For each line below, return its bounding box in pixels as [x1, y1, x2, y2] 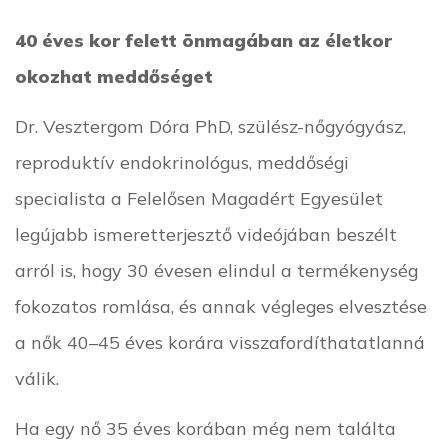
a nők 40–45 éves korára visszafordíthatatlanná [15, 330, 425, 353]
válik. [15, 366, 74, 389]
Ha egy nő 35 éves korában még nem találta [15, 416, 396, 439]
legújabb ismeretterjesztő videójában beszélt [15, 222, 397, 245]
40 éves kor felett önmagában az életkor [15, 28, 392, 51]
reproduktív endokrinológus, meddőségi [15, 150, 349, 173]
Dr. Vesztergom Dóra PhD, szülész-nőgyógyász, [15, 114, 406, 137]
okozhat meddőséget [15, 64, 213, 87]
